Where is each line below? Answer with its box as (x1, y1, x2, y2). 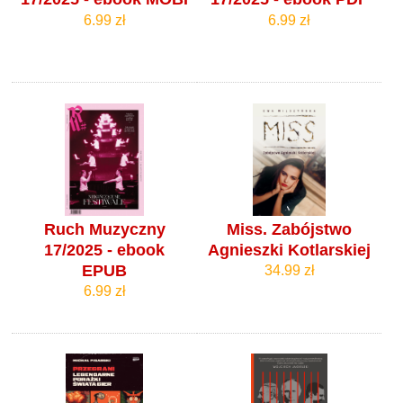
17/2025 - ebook (44, 240, 166, 259)
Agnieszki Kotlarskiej (208, 240, 372, 259)
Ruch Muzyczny (43, 219, 166, 238)
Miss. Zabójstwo (227, 219, 353, 238)
